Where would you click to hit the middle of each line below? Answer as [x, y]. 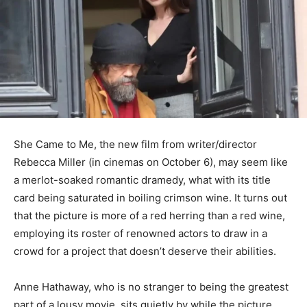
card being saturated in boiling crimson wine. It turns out [150, 197]
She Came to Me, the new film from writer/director [135, 144]
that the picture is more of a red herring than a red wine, [149, 215]
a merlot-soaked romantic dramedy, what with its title [142, 180]
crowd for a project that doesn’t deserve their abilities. [145, 251]
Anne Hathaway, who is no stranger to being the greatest [151, 286]
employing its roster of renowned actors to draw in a [140, 233]
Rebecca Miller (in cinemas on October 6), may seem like [151, 162]
